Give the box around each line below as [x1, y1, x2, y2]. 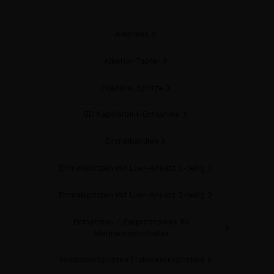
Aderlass [115, 29, 149, 39]
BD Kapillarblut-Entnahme [84, 109, 180, 119]
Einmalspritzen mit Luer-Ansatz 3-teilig [59, 190, 206, 199]
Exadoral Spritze [100, 83, 163, 92]
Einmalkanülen [105, 136, 158, 146]
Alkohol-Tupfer [103, 56, 160, 65]
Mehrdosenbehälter [94, 228, 170, 238]
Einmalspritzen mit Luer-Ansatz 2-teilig [59, 163, 206, 172]
